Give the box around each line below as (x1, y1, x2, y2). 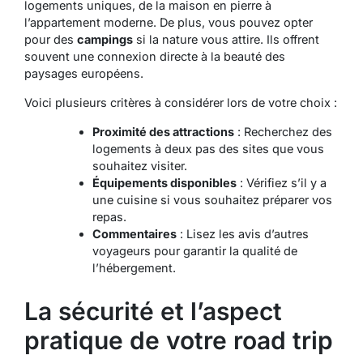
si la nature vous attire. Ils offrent (133, 32, 319, 47)
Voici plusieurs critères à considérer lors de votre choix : (24, 96, 337, 110)
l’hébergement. (92, 261, 176, 275)
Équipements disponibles (92, 176, 237, 190)
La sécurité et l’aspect (24, 296, 282, 326)
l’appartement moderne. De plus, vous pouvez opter (24, 15, 313, 30)
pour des (24, 32, 77, 47)
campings (77, 32, 133, 47)
